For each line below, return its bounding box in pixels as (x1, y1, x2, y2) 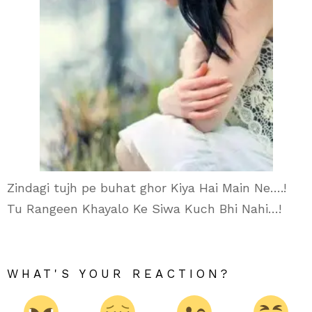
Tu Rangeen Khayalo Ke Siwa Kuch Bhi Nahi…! (7, 201, 281, 217)
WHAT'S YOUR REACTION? (7, 267, 231, 281)
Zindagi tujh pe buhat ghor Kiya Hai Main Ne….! (7, 180, 286, 196)
